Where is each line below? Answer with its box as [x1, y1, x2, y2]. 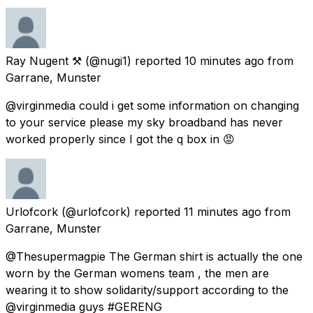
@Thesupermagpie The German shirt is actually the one [6, 249, 303, 263]
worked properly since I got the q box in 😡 [6, 131, 235, 146]
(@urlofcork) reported [61, 204, 180, 219]
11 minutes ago [184, 204, 261, 219]
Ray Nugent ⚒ [6, 53, 82, 68]
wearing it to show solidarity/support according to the [6, 282, 289, 297]
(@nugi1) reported [85, 53, 181, 68]
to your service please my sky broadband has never [6, 115, 283, 129]
